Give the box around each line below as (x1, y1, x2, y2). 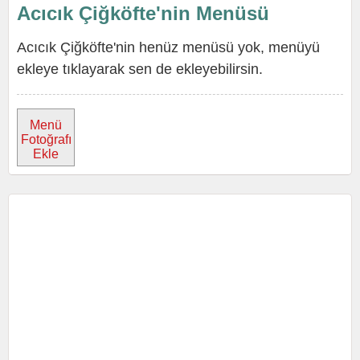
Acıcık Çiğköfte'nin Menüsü (17, 2, 269, 24)
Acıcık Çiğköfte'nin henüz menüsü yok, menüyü (17, 39, 320, 55)
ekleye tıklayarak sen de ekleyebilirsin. (17, 61, 263, 77)
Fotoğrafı (20, 133, 72, 146)
